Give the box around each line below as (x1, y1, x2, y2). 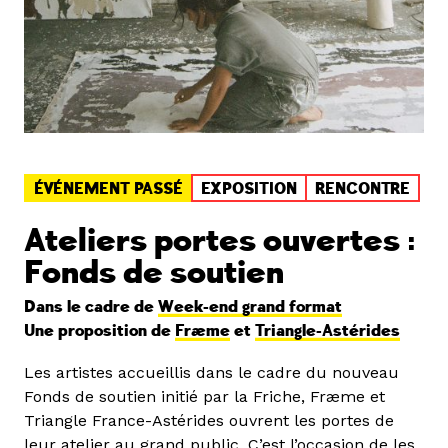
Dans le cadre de (24, 297, 158, 318)
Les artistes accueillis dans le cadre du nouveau (24, 363, 399, 383)
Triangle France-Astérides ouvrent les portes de (24, 411, 394, 431)
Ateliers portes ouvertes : (24, 221, 416, 262)
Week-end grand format (158, 297, 342, 318)
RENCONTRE (315, 179, 410, 200)
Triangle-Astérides (255, 321, 400, 342)
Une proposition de (24, 321, 175, 342)
